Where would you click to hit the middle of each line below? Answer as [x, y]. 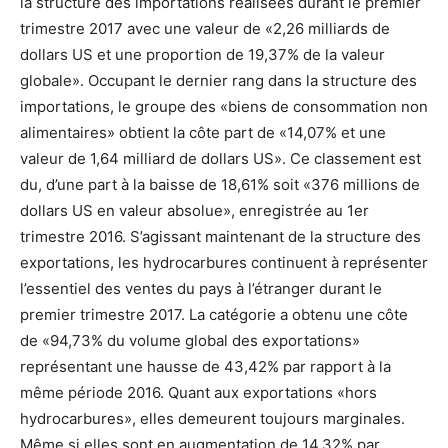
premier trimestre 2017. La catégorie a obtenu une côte [214, 314]
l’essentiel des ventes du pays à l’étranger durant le [201, 288]
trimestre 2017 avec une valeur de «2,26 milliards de [205, 28]
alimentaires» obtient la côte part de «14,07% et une [203, 132]
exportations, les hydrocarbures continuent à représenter [224, 262]
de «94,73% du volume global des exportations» [190, 340]
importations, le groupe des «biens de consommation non [224, 106]
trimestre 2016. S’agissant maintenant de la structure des [220, 236]
